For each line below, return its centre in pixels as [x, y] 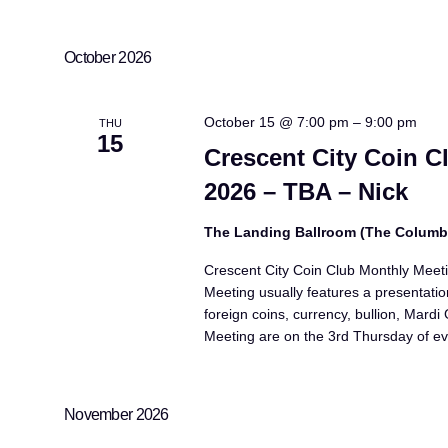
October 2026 [108, 57]
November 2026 [116, 414]
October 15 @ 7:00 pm [277, 122]
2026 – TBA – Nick [306, 191]
